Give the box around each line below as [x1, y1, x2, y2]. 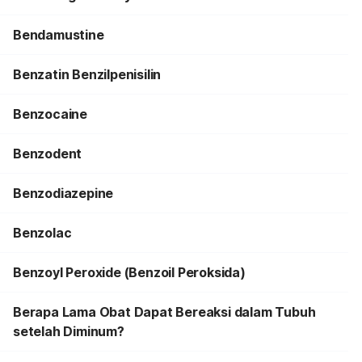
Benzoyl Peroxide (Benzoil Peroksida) [13, 264, 246, 280]
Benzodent [13, 145, 82, 162]
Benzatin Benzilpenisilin [13, 66, 162, 82]
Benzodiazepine [13, 185, 114, 201]
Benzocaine [13, 106, 87, 122]
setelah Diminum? [13, 323, 124, 339]
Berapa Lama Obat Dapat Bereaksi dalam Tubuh [13, 304, 316, 320]
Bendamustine [13, 27, 104, 43]
